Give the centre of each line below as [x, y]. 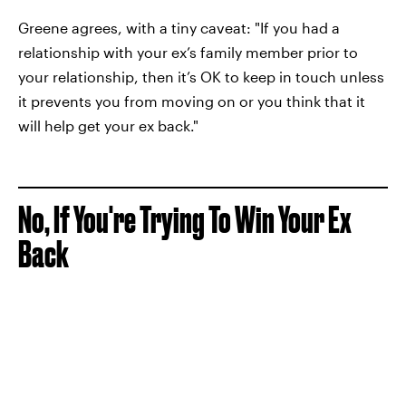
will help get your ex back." [108, 125]
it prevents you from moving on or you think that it [192, 101]
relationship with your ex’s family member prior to [188, 52]
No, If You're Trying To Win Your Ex [185, 219]
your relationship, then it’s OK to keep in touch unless [201, 76]
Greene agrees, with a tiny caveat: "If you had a [179, 27]
